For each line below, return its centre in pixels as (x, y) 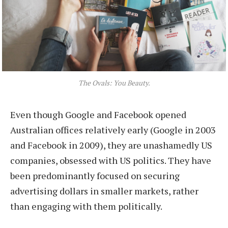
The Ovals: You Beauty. (114, 83)
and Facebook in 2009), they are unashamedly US (111, 145)
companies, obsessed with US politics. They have (111, 161)
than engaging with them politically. (86, 206)
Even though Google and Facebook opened (98, 115)
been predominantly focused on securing (95, 176)
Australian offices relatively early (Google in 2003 (113, 130)
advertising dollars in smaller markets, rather (104, 191)
